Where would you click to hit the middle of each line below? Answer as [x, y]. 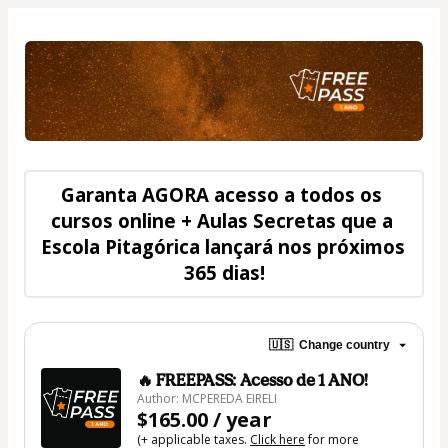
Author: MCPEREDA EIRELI [207, 398]
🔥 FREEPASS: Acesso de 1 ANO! [252, 379]
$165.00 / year [204, 419]
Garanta [101, 194]
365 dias [221, 272]
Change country [344, 345]
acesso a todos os [295, 194]
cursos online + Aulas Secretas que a [221, 220]
